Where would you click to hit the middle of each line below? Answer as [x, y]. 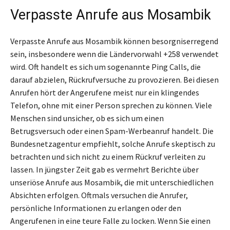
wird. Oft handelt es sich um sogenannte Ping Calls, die [106, 67]
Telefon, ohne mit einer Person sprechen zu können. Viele [111, 106]
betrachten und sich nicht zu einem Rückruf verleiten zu [108, 157]
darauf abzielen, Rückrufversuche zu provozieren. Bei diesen [114, 80]
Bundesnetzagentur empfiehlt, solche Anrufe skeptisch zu [113, 144]
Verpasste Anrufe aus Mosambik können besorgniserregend [114, 41]
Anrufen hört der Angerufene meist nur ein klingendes [105, 93]
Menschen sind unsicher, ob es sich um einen [87, 118]
